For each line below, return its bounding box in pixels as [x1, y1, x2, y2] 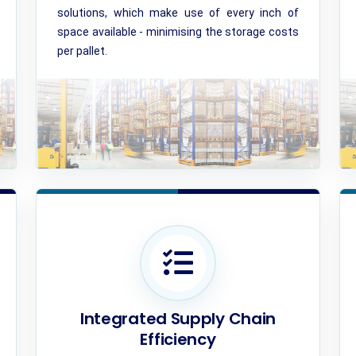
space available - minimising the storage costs [57, 25, 299, 38]
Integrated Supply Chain [79, 308, 277, 330]
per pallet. [57, 44, 108, 57]
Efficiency [140, 328, 216, 350]
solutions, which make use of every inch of [57, 6, 299, 19]
